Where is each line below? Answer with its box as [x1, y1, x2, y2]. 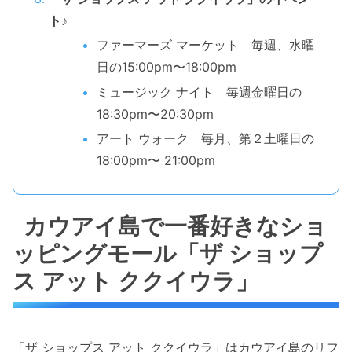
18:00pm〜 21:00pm [96, 152, 215, 168]
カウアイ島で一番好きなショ [24, 211, 328, 240]
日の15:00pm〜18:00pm [96, 59, 236, 75]
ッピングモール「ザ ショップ [13, 239, 323, 267]
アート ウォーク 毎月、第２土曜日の [96, 130, 314, 146]
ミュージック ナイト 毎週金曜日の [96, 83, 302, 100]
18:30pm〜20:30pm [96, 105, 214, 122]
